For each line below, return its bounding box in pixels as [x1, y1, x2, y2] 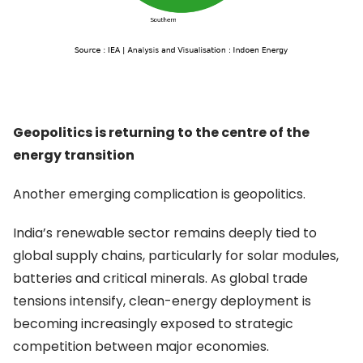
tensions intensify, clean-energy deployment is [13, 291, 311, 310]
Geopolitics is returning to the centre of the [13, 122, 310, 142]
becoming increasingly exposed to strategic [13, 314, 293, 333]
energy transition [13, 145, 135, 164]
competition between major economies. [13, 336, 269, 356]
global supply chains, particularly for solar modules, [13, 246, 339, 265]
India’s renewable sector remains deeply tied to [13, 223, 317, 242]
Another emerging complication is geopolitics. [13, 184, 305, 203]
